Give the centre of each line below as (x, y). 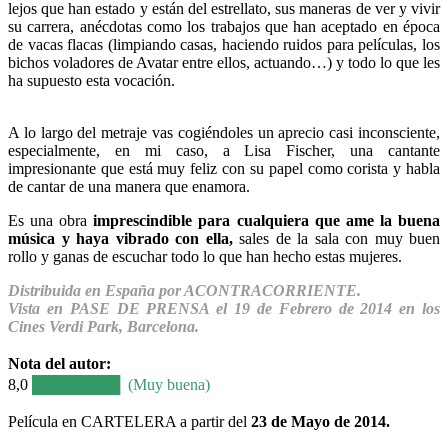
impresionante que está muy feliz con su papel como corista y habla (224, 168)
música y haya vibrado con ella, (120, 238)
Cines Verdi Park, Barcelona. (103, 326)
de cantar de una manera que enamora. (129, 186)
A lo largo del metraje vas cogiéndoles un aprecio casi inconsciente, (224, 132)
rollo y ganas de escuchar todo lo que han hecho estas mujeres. (205, 256)
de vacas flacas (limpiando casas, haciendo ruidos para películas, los (224, 44)
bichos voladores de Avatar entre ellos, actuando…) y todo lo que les (224, 62)
